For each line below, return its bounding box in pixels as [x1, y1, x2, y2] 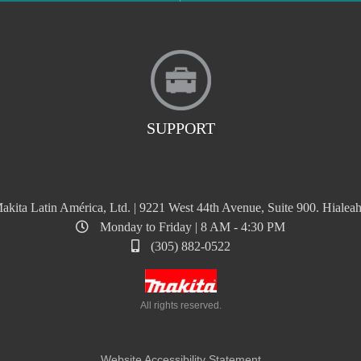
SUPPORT [146, 119, 215, 138]
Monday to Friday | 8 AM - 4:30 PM [97, 220, 285, 234]
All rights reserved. [139, 300, 222, 312]
